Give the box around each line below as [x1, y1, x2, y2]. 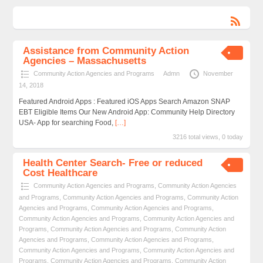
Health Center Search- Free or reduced [23, 157, 203, 169]
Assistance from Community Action [23, 45, 190, 57]
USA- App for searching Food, [18, 119, 115, 127]
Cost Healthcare [23, 167, 98, 179]
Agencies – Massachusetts [23, 55, 147, 67]
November [203, 70, 233, 77]
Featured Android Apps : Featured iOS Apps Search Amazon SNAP [18, 97, 230, 106]
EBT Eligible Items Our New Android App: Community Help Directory [18, 108, 235, 117]
